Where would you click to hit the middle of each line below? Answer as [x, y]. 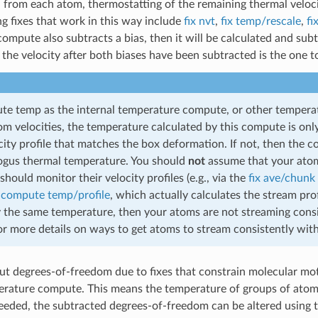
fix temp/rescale [261, 21]
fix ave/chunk [281, 178]
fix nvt [199, 21]
